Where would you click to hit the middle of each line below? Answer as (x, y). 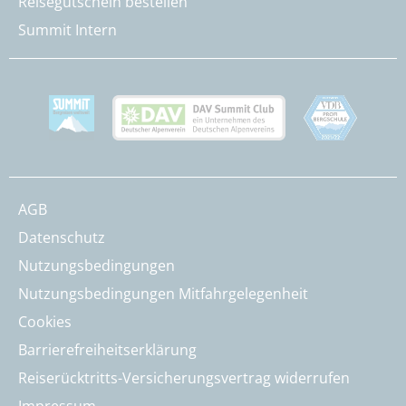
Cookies (45, 321)
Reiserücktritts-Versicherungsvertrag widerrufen (184, 377)
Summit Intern (68, 29)
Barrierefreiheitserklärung (107, 349)
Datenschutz (62, 237)
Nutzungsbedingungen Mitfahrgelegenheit (163, 293)
